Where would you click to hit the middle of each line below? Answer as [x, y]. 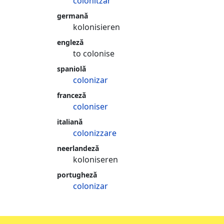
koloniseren [95, 159]
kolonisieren [96, 27]
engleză [70, 42]
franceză [71, 95]
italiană [70, 122]
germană [72, 16]
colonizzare [95, 133]
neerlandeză [78, 148]
